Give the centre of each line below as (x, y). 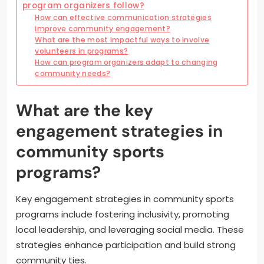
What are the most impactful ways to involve (122, 40)
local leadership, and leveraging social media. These (130, 230)
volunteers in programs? (82, 51)
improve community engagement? (103, 29)
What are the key (85, 111)
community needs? (73, 74)
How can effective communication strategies (123, 18)
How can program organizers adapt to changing (126, 62)
